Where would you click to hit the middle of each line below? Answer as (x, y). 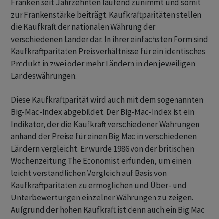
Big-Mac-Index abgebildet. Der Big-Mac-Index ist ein (102, 112)
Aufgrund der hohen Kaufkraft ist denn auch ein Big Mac (108, 210)
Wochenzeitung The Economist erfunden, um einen (101, 161)
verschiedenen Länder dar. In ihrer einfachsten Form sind (109, 39)
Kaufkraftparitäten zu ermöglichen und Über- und (99, 186)
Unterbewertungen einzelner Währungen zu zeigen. (102, 198)
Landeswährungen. (44, 76)
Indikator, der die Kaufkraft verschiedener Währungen (105, 124)
